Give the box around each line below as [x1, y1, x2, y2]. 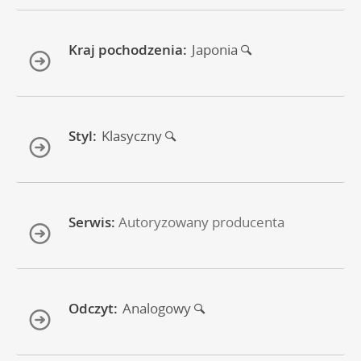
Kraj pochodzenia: [68, 39, 187, 59]
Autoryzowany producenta [118, 212, 284, 231]
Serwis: [68, 212, 115, 231]
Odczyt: [68, 298, 118, 317]
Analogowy [122, 298, 194, 317]
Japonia [192, 39, 241, 59]
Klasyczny [102, 126, 165, 145]
